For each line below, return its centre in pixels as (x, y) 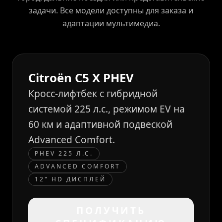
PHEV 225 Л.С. (64, 153)
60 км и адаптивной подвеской (100, 124)
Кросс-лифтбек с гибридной (93, 93)
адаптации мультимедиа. (111, 23)
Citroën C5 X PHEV (81, 78)
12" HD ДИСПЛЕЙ (70, 179)
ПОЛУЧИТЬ (111, 210)
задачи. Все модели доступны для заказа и (111, 10)
